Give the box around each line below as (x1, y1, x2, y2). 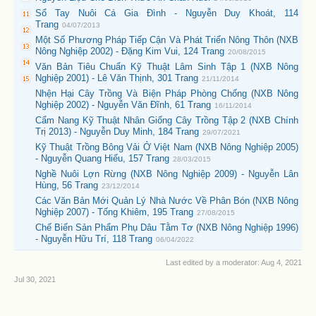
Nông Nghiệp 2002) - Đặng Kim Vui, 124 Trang (35, 46, 224, 57)
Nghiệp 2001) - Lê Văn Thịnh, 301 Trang (35, 73, 198, 84)
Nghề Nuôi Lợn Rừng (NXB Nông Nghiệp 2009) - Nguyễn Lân (35, 169, 298, 180)
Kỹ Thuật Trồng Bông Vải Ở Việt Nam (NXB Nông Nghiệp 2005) (35, 142, 298, 153)
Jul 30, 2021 (14, 275, 56, 284)
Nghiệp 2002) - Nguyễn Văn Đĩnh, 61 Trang (35, 99, 211, 111)
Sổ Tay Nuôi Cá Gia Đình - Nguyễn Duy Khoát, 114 (35, 8, 298, 19)
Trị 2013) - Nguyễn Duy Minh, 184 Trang (35, 126, 199, 138)
